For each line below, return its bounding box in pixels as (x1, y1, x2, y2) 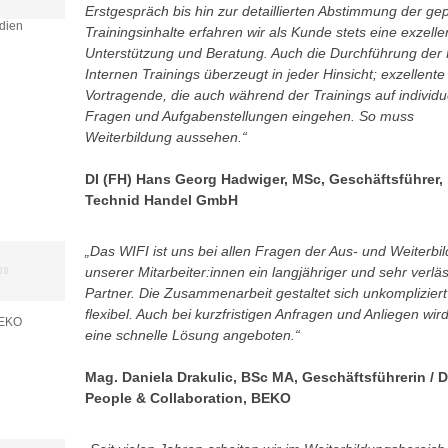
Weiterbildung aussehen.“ (84, 129, 247, 145)
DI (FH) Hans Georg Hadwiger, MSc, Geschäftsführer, (84, 171, 443, 187)
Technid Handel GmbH (84, 192, 238, 208)
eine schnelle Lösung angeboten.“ (84, 327, 300, 343)
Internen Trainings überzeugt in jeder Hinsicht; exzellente (84, 66, 445, 82)
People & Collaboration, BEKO (84, 390, 291, 406)
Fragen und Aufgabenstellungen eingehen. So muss (84, 108, 414, 124)
